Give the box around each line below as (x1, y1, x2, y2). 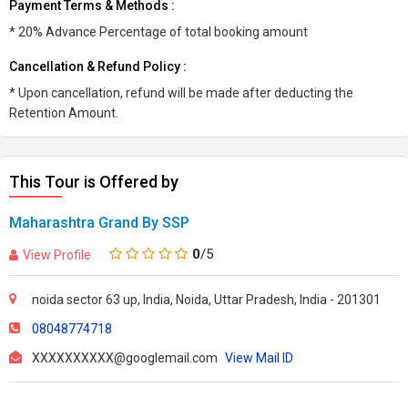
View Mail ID (225, 351, 293, 365)
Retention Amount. (9, 106, 118, 120)
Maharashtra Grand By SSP (9, 214, 189, 231)
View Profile (23, 247, 91, 262)
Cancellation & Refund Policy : (9, 59, 187, 74)
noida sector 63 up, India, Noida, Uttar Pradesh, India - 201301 (32, 292, 381, 307)
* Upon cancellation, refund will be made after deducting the (9, 86, 353, 100)
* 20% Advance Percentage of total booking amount (9, 25, 308, 39)
